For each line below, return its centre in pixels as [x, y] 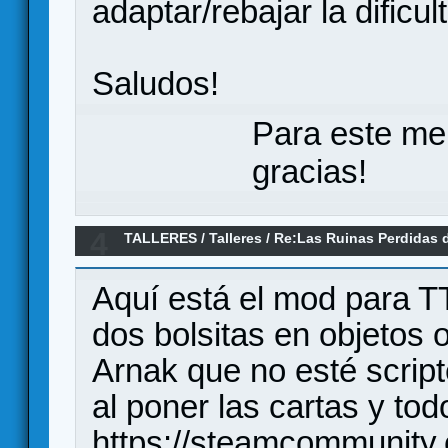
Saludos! [155, 84]
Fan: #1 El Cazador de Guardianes [240, 262]
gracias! [309, 171]
